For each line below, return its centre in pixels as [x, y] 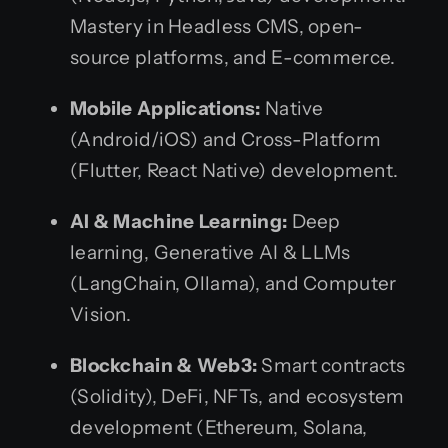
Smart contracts [331, 365]
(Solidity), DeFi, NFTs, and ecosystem [237, 396]
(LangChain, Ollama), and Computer [233, 283]
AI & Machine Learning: [179, 221]
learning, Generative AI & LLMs [210, 252]
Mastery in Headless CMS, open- [217, 26]
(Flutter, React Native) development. [234, 170]
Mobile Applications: [165, 108]
